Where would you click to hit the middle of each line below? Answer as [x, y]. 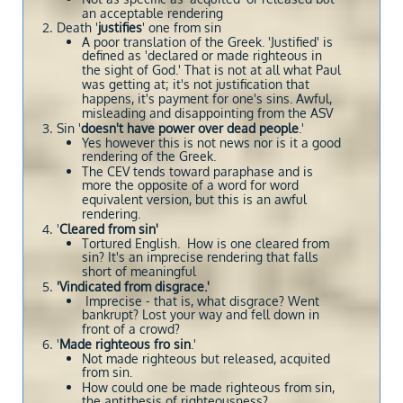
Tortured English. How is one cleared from [206, 243]
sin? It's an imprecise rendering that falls [200, 258]
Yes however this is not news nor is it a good [211, 143]
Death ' [77, 27]
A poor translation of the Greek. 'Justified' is [207, 42]
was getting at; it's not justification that [196, 85]
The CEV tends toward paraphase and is [197, 171]
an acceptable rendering [152, 13]
